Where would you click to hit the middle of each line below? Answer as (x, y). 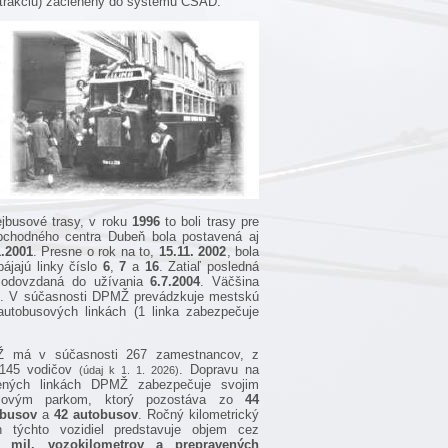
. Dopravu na (219, 369)
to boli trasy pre (209, 222)
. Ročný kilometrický (198, 414)
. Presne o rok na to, (95, 252)
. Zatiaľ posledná (209, 267)
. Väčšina (230, 282)
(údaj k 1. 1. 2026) (129, 369)
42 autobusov (96, 414)
